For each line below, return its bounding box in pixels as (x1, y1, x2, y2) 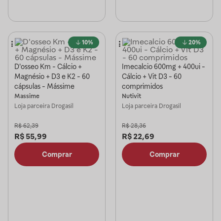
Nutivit (122, 93, 141, 100)
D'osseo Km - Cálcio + (14, 63, 82, 71)
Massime (14, 93, 39, 100)
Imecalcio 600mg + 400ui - (122, 63, 205, 71)
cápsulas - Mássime (14, 82, 74, 90)
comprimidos (122, 82, 163, 90)
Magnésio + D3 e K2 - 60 (14, 73, 90, 80)
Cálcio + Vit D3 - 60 (122, 73, 182, 80)
